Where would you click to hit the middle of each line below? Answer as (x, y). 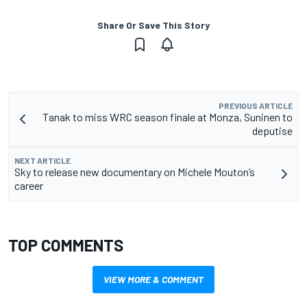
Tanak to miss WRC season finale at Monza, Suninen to (168, 116)
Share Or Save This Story (153, 25)
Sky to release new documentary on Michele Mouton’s (135, 171)
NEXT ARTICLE (42, 160)
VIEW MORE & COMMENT (153, 279)
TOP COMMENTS (66, 245)
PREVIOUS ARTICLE (256, 105)
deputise (272, 130)
